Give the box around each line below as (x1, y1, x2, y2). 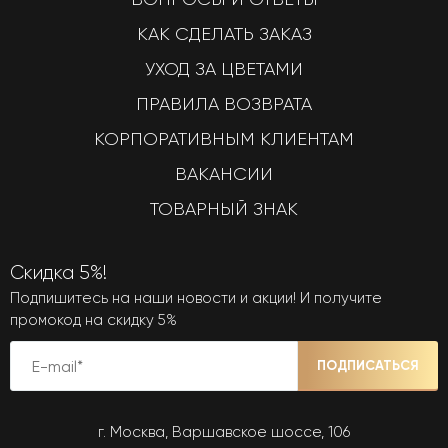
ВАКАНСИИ (175, 164, 273, 184)
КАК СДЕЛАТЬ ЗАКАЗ (136, 24, 312, 44)
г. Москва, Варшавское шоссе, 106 (98, 423, 350, 441)
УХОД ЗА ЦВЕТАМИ (145, 59, 303, 79)
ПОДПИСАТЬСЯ (317, 356, 419, 374)
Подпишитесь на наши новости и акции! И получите (10, 289, 382, 307)
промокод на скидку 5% (10, 311, 177, 329)
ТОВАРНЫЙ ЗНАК (150, 199, 298, 219)
